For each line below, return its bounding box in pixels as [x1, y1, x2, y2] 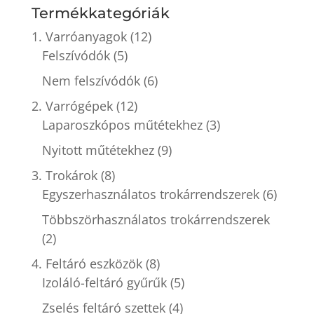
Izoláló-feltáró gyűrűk [41, 274, 167, 292]
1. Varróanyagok [31, 28, 127, 46]
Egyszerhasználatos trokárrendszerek [41, 186, 259, 203]
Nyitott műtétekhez [41, 142, 154, 159]
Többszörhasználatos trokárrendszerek [41, 211, 270, 228]
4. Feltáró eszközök [31, 255, 142, 273]
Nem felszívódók [41, 72, 140, 90]
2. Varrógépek [31, 97, 113, 115]
